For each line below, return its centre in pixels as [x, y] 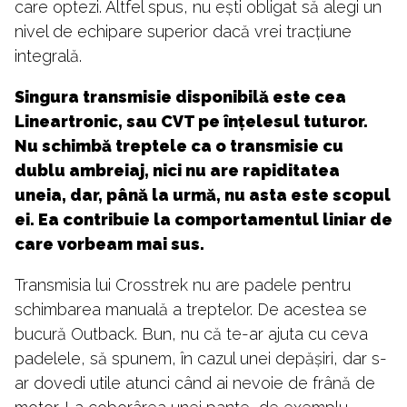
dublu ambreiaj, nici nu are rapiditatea [177, 171]
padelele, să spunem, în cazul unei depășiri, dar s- [201, 359]
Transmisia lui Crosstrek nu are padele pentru [183, 285]
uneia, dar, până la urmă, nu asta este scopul [203, 195]
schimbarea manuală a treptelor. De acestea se [191, 310]
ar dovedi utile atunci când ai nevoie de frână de [195, 383]
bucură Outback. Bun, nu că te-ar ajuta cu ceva [191, 334]
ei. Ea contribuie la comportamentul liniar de [203, 220]
